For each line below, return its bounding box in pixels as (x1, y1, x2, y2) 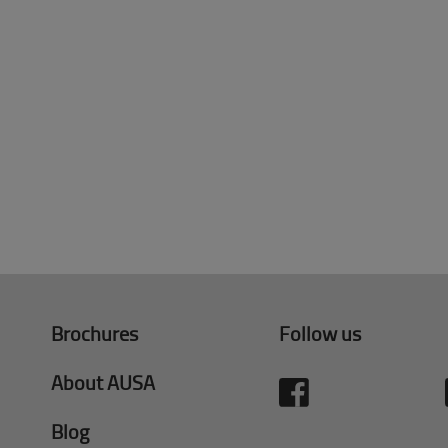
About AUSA (50, 367, 155, 396)
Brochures (50, 318, 138, 347)
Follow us (278, 318, 361, 347)
